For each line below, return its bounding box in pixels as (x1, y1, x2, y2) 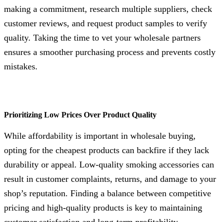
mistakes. (4, 61, 38, 71)
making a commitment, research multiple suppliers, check (4, 3, 212, 14)
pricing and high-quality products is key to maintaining (4, 202, 202, 213)
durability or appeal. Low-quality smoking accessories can (4, 159, 214, 169)
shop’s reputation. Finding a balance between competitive (4, 188, 211, 198)
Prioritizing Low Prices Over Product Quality (4, 111, 157, 119)
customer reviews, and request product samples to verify (4, 18, 207, 28)
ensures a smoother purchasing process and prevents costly (4, 47, 216, 57)
